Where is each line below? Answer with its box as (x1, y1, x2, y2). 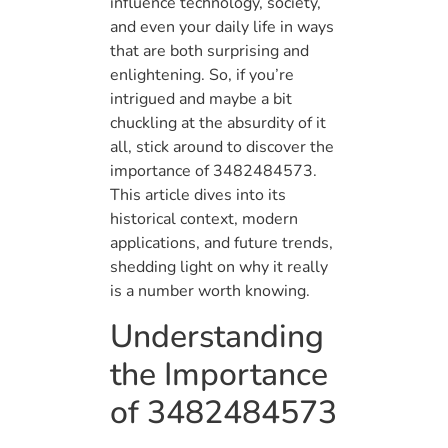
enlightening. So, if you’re (110, 64, 294, 87)
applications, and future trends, (110, 232, 333, 255)
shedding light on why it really (110, 256, 328, 279)
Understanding (110, 314, 324, 358)
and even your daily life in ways (110, 16, 334, 39)
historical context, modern (110, 208, 298, 231)
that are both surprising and (110, 40, 309, 63)
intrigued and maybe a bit (110, 88, 292, 111)
